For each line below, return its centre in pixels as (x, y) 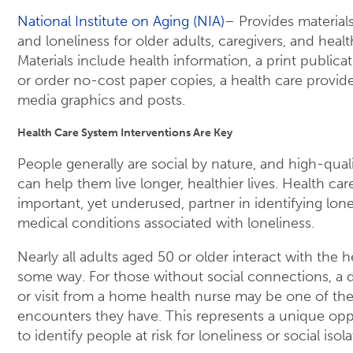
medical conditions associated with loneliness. (166, 223)
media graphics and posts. (101, 100)
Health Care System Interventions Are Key (125, 133)
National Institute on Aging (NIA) (121, 22)
